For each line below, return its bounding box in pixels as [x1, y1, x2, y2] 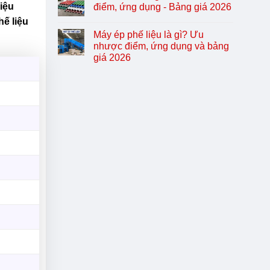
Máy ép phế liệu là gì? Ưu [93, 30, 204, 40]
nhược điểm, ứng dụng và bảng [93, 41, 230, 52]
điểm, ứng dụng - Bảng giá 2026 [93, 2, 232, 13]
